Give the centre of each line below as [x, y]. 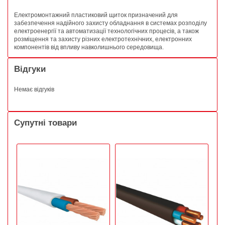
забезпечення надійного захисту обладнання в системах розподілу [110, 23]
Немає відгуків [34, 89]
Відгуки [30, 69]
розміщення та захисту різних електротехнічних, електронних [103, 39]
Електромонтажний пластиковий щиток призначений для [96, 15]
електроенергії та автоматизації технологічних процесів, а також [106, 31]
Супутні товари [45, 123]
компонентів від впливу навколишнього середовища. [89, 47]
